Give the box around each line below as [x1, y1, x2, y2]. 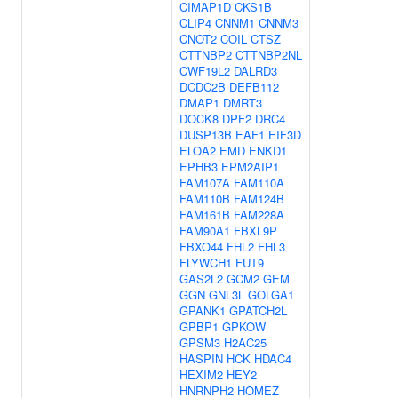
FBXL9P [234, 222, 277, 239]
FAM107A [179, 174, 230, 191]
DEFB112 [229, 78, 279, 95]
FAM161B [179, 206, 230, 223]
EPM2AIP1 [221, 158, 279, 175]
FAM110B [179, 190, 230, 207]
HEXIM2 [179, 366, 223, 383]
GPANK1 [179, 302, 226, 319]
